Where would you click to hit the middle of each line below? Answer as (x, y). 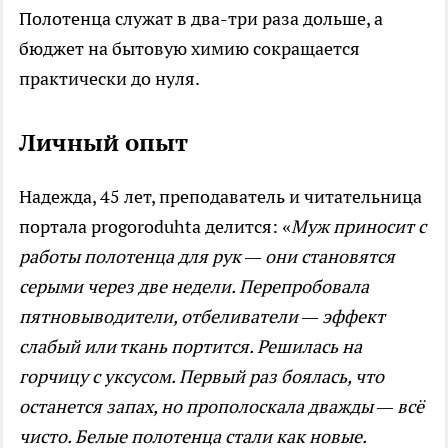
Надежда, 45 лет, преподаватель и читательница (220, 197)
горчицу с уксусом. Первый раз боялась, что (201, 377)
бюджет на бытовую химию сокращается (189, 49)
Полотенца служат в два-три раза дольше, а (201, 19)
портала (55, 227)
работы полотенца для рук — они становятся (207, 257)
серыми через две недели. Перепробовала (194, 287)
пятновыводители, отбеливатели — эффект (202, 317)
